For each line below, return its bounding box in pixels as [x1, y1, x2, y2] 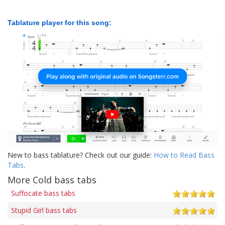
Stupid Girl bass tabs [11, 205, 77, 215]
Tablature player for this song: [8, 19, 111, 27]
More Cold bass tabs [8, 173, 96, 186]
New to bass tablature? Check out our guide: [8, 150, 154, 160]
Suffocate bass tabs [11, 188, 75, 198]
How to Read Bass [154, 150, 214, 160]
